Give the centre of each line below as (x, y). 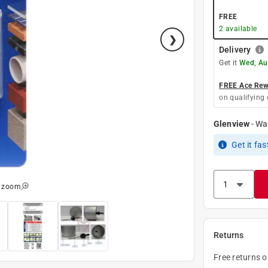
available (240, 28)
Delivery (235, 49)
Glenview (232, 124)
